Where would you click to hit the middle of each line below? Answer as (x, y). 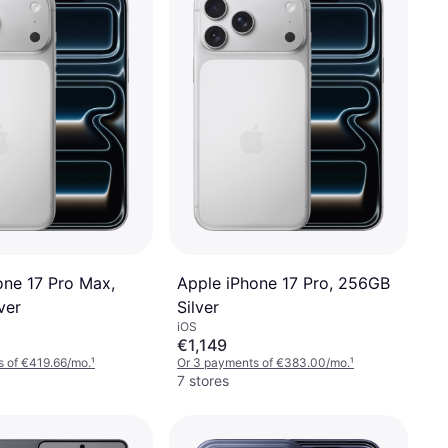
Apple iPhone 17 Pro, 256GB (283, 283)
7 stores (203, 381)
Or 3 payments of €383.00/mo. (263, 363)
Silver (198, 307)
